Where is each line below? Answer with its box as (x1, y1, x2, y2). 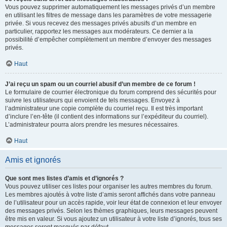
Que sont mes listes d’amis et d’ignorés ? (5, 175, 124, 182)
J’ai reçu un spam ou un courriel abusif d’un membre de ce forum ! (5, 81, 196, 88)
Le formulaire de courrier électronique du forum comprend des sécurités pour (5, 89, 216, 96)
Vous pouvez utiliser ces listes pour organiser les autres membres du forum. (5, 183, 212, 190)
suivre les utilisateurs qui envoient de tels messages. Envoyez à (5, 97, 180, 104)
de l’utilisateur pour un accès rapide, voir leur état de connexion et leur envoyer (5, 199, 222, 206)
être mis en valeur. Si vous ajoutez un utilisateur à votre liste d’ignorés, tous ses (5, 215, 222, 222)
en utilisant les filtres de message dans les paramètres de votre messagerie (5, 12, 212, 19)
